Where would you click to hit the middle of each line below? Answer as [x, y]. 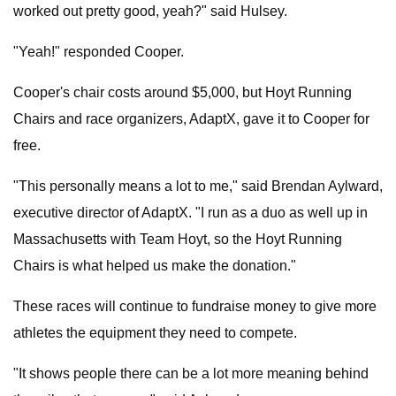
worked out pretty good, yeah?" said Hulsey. [150, 11]
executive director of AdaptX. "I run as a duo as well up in [190, 213]
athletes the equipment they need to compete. [155, 333]
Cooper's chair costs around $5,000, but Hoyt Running [183, 92]
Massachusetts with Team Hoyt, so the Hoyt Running [178, 239]
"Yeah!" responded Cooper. [99, 52]
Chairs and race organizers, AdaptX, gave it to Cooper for [191, 119]
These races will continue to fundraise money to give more [195, 306]
